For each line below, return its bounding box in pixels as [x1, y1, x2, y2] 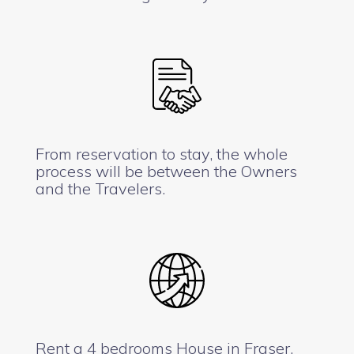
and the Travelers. [36, 178, 165, 198]
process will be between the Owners [36, 160, 297, 181]
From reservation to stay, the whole [36, 143, 288, 164]
